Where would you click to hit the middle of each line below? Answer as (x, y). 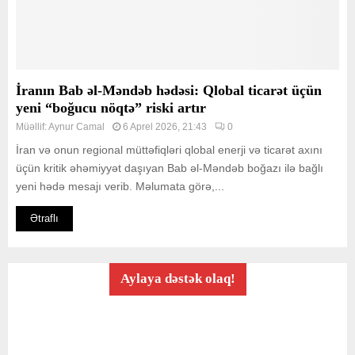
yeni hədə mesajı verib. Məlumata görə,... (120, 186)
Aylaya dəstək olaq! (177, 279)
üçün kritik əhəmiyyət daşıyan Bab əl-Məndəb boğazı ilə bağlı (170, 168)
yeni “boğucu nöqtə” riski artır (111, 108)
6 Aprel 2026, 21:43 (165, 127)
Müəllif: (32, 127)
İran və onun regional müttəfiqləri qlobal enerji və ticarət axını (169, 150)
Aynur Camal (76, 127)
